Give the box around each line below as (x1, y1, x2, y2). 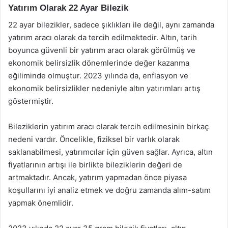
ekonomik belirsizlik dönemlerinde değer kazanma (8, 58, 189, 68)
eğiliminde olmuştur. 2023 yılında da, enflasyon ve (8, 70, 188, 80)
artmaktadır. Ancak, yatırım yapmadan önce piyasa (8, 172, 187, 182)
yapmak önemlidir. (8, 197, 73, 208)
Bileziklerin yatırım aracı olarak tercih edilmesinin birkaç (8, 121, 209, 131)
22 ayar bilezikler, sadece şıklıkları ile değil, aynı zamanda (8, 19, 214, 30)
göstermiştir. (8, 96, 53, 106)
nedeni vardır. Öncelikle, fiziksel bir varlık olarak (8, 134, 180, 144)
